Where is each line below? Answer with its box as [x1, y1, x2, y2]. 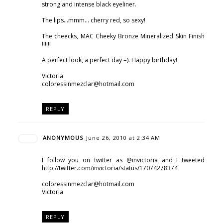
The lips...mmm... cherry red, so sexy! [41, 16, 145, 25]
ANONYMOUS [42, 133, 83, 141]
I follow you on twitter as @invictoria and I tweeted [41, 155, 205, 164]
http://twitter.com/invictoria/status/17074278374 [41, 163, 178, 172]
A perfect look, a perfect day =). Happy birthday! [41, 56, 177, 65]
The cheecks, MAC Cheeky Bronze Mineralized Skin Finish [41, 32, 205, 41]
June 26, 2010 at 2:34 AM [86, 133, 160, 141]
